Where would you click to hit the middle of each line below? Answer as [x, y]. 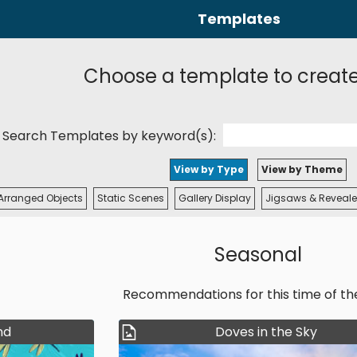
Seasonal [258, 254]
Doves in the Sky [266, 331]
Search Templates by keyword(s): [111, 135]
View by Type [209, 169]
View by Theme [302, 169]
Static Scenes [131, 198]
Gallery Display [215, 198]
